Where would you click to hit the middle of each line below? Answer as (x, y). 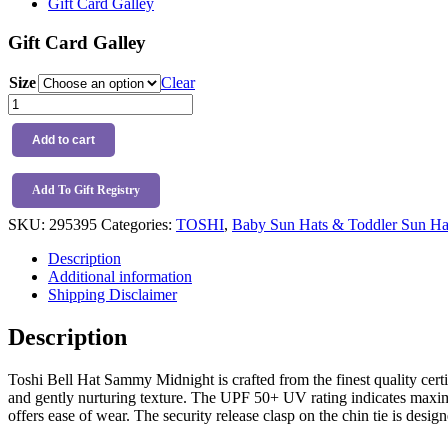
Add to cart (63, 139)
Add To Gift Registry (86, 189)
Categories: (138, 224)
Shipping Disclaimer (112, 294)
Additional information (120, 276)
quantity (32, 191)
